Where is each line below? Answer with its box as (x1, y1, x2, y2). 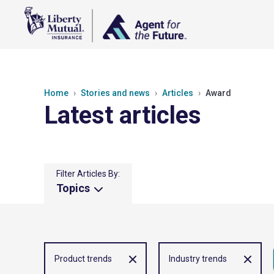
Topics (56, 182, 92, 194)
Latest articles (44, 101, 201, 130)
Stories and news (81, 88, 150, 98)
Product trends (54, 254, 112, 264)
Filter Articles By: (56, 169, 120, 179)
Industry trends (169, 254, 227, 264)
